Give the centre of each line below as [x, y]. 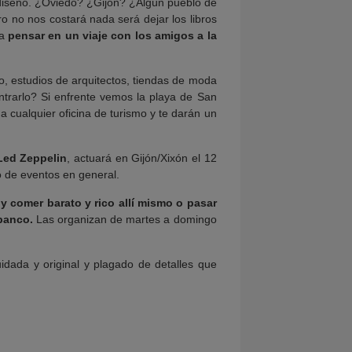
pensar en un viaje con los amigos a [106, 35]
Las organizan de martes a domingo [125, 219]
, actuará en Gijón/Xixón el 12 [142, 158]
